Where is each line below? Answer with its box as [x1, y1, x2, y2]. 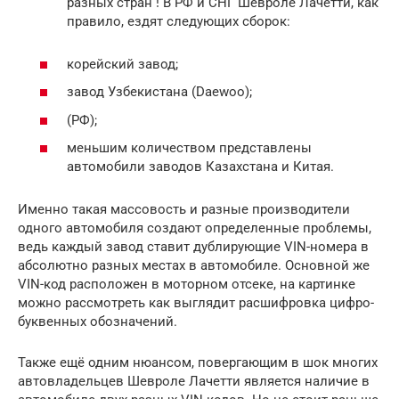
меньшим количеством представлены [67, 140, 312, 157]
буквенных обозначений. [18, 313, 177, 330]
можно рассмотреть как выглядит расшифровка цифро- [18, 295, 374, 312]
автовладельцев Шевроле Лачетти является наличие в [18, 373, 370, 390]
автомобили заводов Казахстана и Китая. [67, 159, 334, 175]
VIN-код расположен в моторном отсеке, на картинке [18, 276, 355, 293]
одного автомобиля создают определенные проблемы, [18, 220, 371, 237]
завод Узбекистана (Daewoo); [67, 84, 252, 101]
